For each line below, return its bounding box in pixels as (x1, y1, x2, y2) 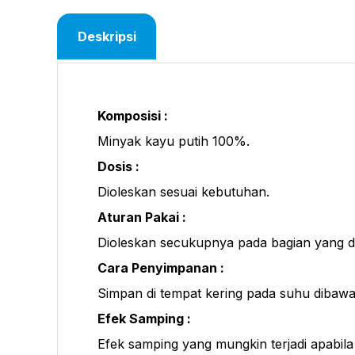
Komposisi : (97, 107, 168, 124)
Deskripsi (77, 29, 136, 44)
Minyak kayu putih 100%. (97, 132, 250, 149)
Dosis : (97, 158, 139, 174)
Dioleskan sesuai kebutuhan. (97, 183, 269, 200)
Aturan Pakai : (97, 208, 186, 225)
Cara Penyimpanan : (97, 259, 224, 276)
